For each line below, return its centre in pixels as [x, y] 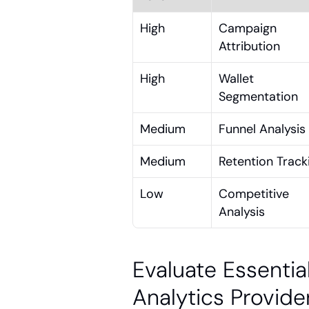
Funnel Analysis [262, 129]
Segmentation [258, 97]
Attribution [249, 46]
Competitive [254, 194]
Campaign [248, 28]
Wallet [236, 79]
